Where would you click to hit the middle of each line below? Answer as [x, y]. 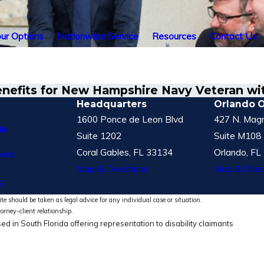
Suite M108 [237, 136]
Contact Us [233, 36]
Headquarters [112, 104]
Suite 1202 [99, 136]
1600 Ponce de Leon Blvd [130, 119]
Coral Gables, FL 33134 [125, 152]
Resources [174, 36]
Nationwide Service [98, 36]
